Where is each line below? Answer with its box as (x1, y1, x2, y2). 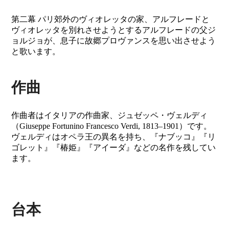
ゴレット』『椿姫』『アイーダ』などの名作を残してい (11, 143, 216, 152)
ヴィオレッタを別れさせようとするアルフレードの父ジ (11, 26, 216, 35)
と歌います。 (11, 47, 61, 56)
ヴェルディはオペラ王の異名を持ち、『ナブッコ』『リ (11, 132, 216, 141)
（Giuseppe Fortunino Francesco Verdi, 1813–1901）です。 (11, 122, 212, 130)
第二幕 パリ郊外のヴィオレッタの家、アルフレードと (11, 15, 210, 24)
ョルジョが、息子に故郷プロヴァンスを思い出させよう (11, 36, 216, 45)
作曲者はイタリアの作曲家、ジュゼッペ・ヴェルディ (11, 111, 208, 120)
